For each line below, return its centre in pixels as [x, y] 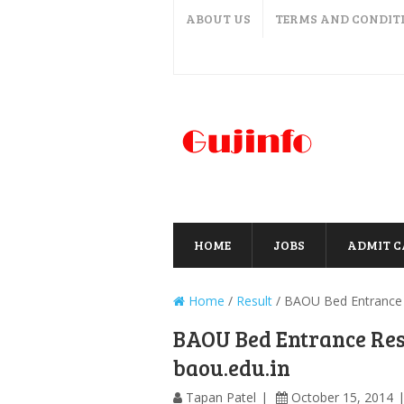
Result [254, 301]
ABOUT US [218, 18]
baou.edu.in [232, 367]
